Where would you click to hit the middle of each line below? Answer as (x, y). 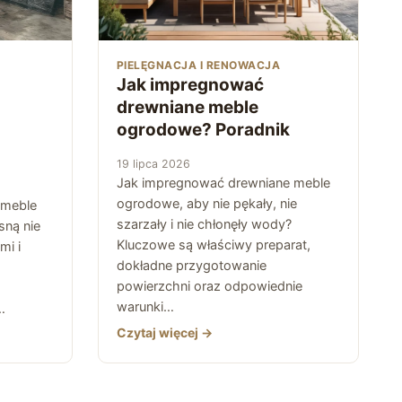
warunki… (145, 306)
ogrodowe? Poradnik (203, 129)
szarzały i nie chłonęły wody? (204, 224)
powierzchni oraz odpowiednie (210, 286)
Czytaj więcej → (165, 332)
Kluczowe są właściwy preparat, (214, 245)
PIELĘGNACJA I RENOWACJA (199, 65)
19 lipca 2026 (153, 163)
